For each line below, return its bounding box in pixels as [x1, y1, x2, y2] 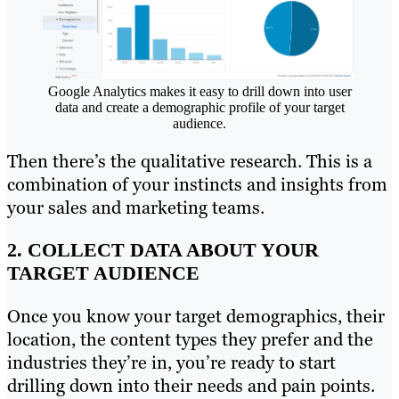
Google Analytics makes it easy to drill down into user [47, 83, 352, 99]
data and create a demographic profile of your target [54, 99, 345, 115]
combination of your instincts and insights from [7, 172, 387, 196]
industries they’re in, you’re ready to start [7, 350, 336, 374]
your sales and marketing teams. [7, 195, 265, 219]
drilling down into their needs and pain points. [7, 373, 375, 397]
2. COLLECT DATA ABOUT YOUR [7, 238, 319, 261]
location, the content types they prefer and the [7, 327, 373, 351]
